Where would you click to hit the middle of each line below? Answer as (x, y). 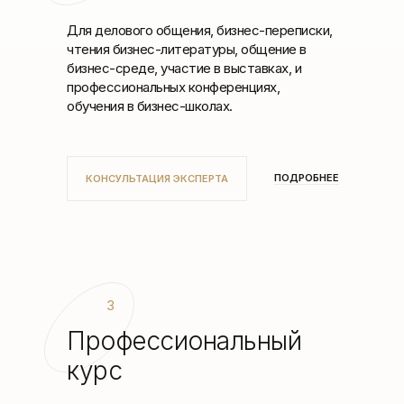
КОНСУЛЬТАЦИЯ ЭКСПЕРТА (157, 178)
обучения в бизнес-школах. (150, 106)
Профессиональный (184, 341)
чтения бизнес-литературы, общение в (187, 49)
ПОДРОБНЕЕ (307, 178)
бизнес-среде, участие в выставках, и (184, 68)
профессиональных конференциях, (173, 87)
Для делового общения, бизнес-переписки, (200, 30)
